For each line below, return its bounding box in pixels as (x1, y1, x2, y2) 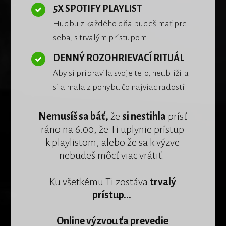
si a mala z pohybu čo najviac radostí (53, 82, 185, 92)
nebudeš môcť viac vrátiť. (59, 149, 166, 161)
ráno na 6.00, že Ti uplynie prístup (41, 123, 185, 135)
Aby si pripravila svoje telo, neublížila (53, 68, 189, 78)
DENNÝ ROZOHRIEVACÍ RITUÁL (53, 52, 185, 63)
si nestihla (122, 110, 166, 122)
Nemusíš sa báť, (38, 110, 108, 122)
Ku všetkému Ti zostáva (49, 176, 150, 187)
